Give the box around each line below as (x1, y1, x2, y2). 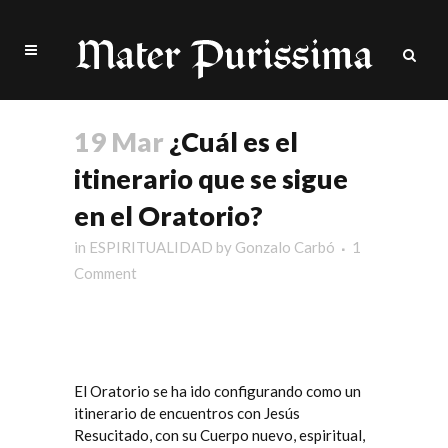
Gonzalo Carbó (235, 238, 335, 256)
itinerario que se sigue (74, 162, 348, 195)
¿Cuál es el (164, 125, 298, 158)
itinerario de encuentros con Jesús (74, 404, 300, 422)
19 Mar (74, 125, 164, 158)
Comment (74, 264, 137, 282)
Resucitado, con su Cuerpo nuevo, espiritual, (74, 426, 365, 444)
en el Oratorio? (74, 199, 263, 232)
